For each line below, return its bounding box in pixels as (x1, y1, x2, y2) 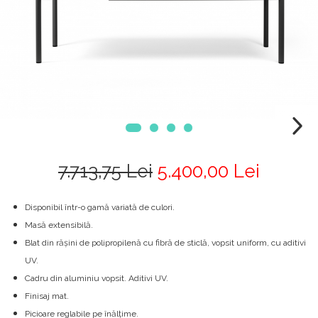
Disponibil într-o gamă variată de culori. (25, 202, 175, 213)
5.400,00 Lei (158, 160, 260, 182)
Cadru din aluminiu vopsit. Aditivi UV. (25, 273, 168, 284)
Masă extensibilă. (25, 220, 93, 231)
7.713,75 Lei (58, 160, 153, 182)
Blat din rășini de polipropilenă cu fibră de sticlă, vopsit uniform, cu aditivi (25, 238, 306, 248)
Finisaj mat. (25, 291, 69, 302)
